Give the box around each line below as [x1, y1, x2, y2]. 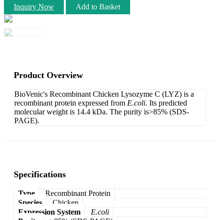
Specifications [14, 169, 66, 179]
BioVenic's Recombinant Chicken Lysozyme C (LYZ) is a [14, 89, 194, 98]
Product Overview [14, 70, 83, 80]
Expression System [18, 207, 81, 216]
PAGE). [14, 116, 39, 125]
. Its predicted [145, 98, 187, 107]
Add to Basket [76, 2, 120, 11]
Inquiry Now [14, 2, 54, 11]
